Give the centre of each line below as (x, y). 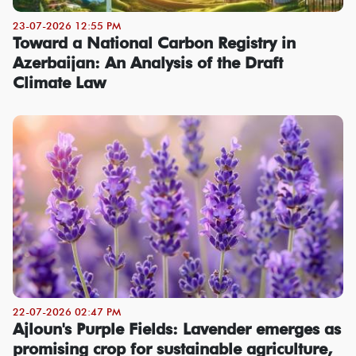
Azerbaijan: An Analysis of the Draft (148, 62)
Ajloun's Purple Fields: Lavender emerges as (177, 329)
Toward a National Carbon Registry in (154, 43)
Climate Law (59, 82)
